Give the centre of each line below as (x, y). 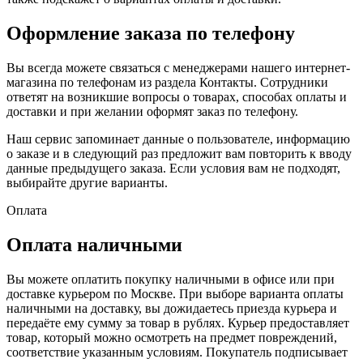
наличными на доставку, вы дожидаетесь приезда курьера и (172, 308)
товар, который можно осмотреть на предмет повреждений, (172, 337)
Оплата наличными (94, 244)
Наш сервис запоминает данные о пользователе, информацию (178, 139)
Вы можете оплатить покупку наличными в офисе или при (171, 279)
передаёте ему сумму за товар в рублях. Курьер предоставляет (178, 322)
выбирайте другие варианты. (87, 182)
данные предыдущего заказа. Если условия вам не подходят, (173, 168)
